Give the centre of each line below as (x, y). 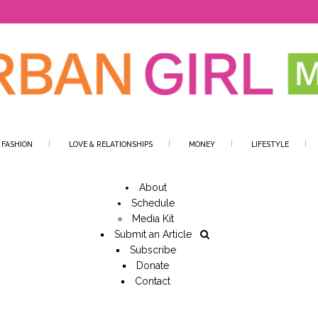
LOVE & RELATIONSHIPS (110, 144)
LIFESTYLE (270, 144)
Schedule (153, 203)
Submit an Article (153, 234)
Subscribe (153, 250)
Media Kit (153, 219)
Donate (153, 265)
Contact (153, 281)
